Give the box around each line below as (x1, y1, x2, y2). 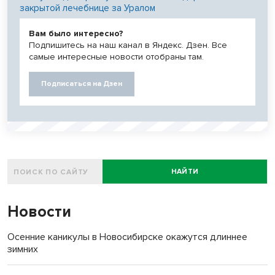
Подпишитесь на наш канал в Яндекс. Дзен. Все (29, 40, 227, 51)
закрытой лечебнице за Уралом (20, 2, 155, 14)
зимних (7, 243, 38, 256)
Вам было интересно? (29, 28, 123, 39)
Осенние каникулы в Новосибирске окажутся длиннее (7, 231, 247, 244)
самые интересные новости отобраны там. (29, 52, 204, 63)
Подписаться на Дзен (41, 79, 122, 89)
